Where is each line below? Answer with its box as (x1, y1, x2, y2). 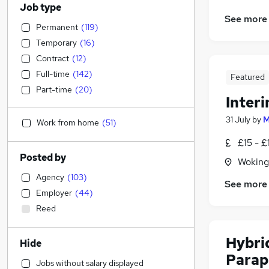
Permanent (36, 22, 78, 32)
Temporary (36, 37, 77, 48)
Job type (20, 1, 61, 14)
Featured (230, 71, 265, 83)
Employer (36, 187, 72, 198)
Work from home (37, 117, 99, 128)
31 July (226, 114, 250, 125)
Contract (36, 53, 69, 64)
